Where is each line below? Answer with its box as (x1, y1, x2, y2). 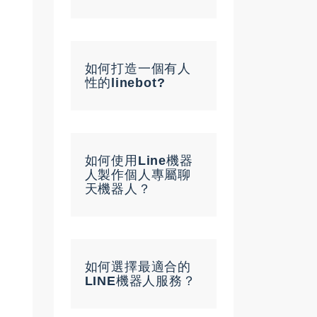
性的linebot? (84, 75, 166, 90)
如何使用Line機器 (84, 153, 193, 168)
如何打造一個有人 (84, 61, 191, 76)
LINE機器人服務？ (84, 273, 196, 288)
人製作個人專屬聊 (84, 167, 191, 182)
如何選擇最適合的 (84, 259, 191, 274)
